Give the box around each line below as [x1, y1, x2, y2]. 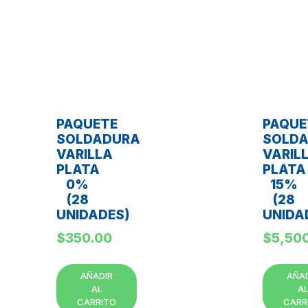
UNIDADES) [56, 206, 130, 223]
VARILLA [56, 146, 113, 162]
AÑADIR [80, 269, 113, 281]
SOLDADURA [56, 131, 140, 147]
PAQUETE [56, 115, 118, 132]
